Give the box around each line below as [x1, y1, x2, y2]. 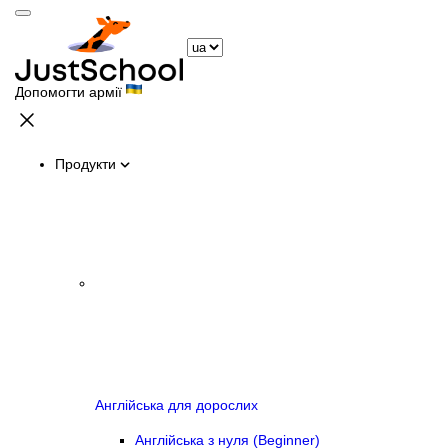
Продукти [55, 156, 116, 172]
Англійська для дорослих [95, 397, 258, 414]
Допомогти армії [15, 84, 126, 100]
